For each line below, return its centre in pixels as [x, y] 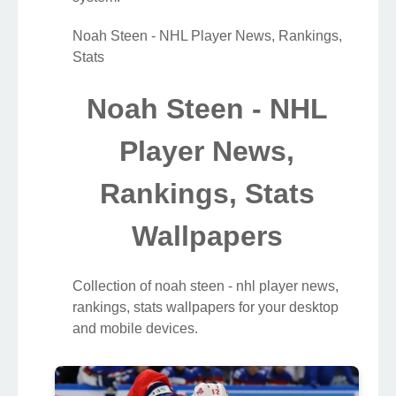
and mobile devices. [135, 328]
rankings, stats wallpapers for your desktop [206, 307]
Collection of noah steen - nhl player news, [206, 286]
